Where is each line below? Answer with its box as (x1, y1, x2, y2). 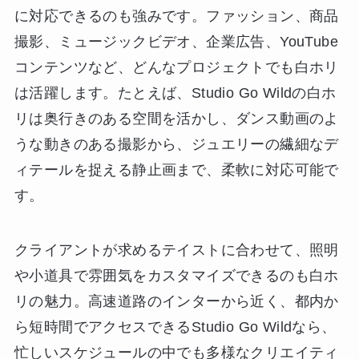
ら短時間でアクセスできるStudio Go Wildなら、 (14, 319, 337, 336)
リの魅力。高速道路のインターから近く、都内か (14, 293, 339, 310)
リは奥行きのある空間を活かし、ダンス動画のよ (14, 111, 339, 127)
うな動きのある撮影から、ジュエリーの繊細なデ (14, 136, 339, 153)
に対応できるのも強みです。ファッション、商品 (14, 8, 339, 25)
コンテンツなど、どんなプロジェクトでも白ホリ (14, 59, 339, 76)
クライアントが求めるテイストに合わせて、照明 (14, 242, 339, 259)
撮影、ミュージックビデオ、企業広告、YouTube (14, 34, 338, 50)
